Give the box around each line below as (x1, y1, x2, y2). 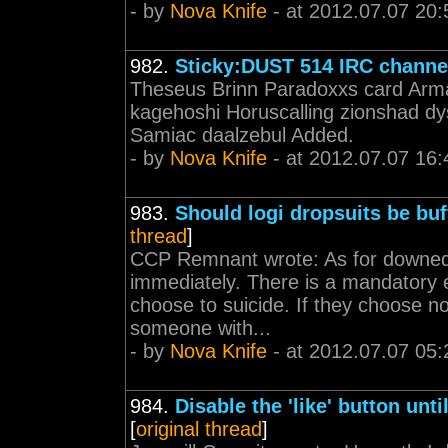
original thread (136, 418, 262, 440)
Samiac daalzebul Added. (130, 124, 354, 146)
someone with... (130, 317, 271, 339)
